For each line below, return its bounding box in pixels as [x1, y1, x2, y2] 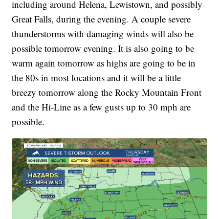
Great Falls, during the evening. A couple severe [12, 12, 191, 25]
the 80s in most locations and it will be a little [12, 71, 181, 84]
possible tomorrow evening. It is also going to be [12, 42, 195, 54]
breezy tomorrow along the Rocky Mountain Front [12, 86, 202, 98]
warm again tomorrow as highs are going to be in [12, 56, 196, 69]
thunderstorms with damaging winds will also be [12, 27, 194, 40]
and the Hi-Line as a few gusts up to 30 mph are [12, 100, 191, 113]
